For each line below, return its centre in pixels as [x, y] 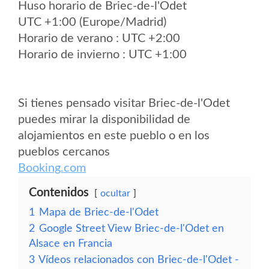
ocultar [115, 193]
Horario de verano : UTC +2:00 [99, 38]
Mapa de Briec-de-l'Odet [99, 212]
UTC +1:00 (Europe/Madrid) [92, 22]
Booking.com [52, 168]
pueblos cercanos [64, 152]
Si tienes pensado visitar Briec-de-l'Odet [124, 103]
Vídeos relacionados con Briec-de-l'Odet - [139, 260]
